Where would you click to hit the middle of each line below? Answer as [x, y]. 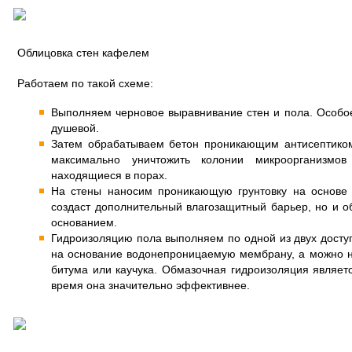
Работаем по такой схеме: [85, 83]
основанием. [84, 222]
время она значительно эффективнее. [150, 285]
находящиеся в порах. [109, 175]
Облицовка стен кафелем [83, 53]
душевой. [75, 128]
